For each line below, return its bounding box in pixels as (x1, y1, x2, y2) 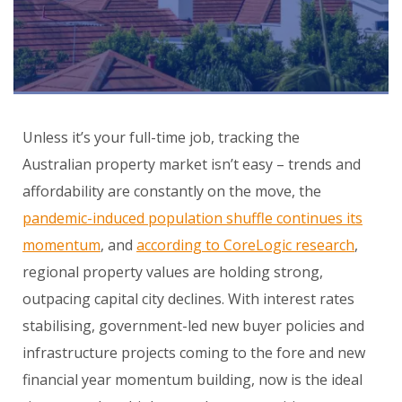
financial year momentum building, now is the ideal (22, 370, 363, 390)
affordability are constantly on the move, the (22, 181, 321, 202)
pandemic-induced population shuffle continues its (22, 208, 363, 229)
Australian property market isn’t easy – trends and (22, 154, 361, 175)
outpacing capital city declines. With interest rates (22, 289, 354, 310)
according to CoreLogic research (136, 235, 354, 256)
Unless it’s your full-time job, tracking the (22, 127, 300, 148)
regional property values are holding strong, (22, 262, 323, 283)
